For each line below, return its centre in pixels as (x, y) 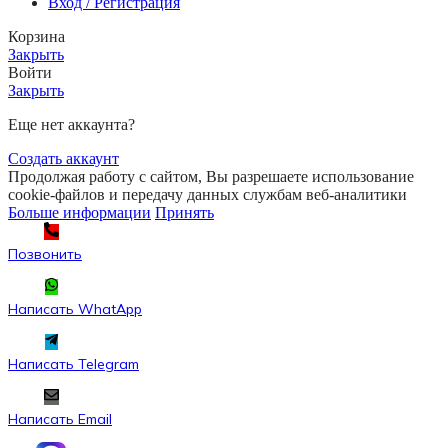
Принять (184, 212)
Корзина (36, 36)
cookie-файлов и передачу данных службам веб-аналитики (207, 194)
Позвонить (45, 253)
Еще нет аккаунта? (71, 124)
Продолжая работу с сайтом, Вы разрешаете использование (211, 176)
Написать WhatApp (75, 308)
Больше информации (79, 212)
